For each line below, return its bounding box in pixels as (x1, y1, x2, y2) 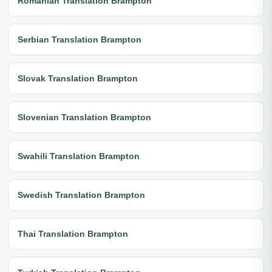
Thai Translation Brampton (18, 228, 128, 239)
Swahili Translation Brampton (18, 151, 140, 161)
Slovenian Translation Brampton (18, 112, 151, 122)
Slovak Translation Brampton (18, 73, 138, 83)
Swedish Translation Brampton (18, 189, 145, 200)
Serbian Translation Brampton (18, 34, 141, 44)
